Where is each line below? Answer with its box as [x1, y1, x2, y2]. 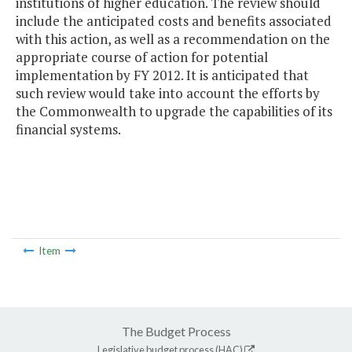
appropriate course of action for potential [16, 48, 268, 67]
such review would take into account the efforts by [16, 84, 320, 103]
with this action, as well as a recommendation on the [16, 30, 330, 49]
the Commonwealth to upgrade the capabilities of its [16, 102, 332, 121]
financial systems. [16, 120, 121, 139]
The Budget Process [121, 323, 231, 339]
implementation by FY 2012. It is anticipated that [16, 66, 309, 85]
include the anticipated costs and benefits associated [16, 12, 332, 31]
